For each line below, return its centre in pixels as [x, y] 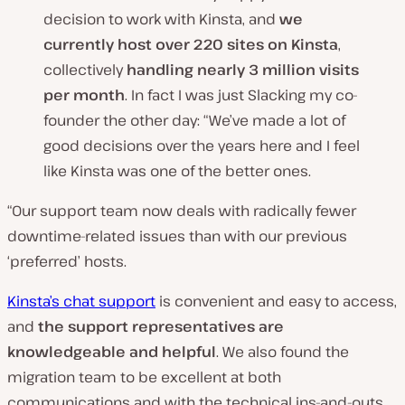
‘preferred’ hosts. [67, 262]
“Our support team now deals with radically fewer [182, 211]
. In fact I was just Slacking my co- [241, 95]
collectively [85, 70]
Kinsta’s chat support [81, 301]
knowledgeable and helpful [112, 352]
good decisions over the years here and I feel [202, 146]
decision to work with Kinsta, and [161, 19]
